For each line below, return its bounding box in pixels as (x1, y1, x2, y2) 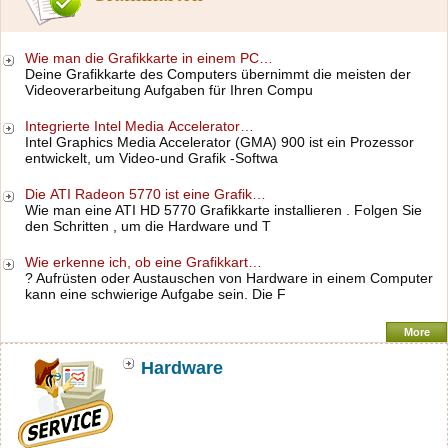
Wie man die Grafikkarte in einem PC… (25, 50, 273, 66)
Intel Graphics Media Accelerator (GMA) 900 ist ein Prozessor (25, 134, 414, 150)
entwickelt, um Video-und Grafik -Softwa (25, 150, 278, 166)
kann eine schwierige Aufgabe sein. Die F (25, 286, 286, 302)
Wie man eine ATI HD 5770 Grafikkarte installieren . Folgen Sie (25, 202, 422, 218)
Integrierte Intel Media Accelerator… (25, 118, 254, 134)
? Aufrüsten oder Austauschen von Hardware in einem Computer (25, 270, 433, 286)
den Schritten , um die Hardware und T (25, 218, 271, 234)
